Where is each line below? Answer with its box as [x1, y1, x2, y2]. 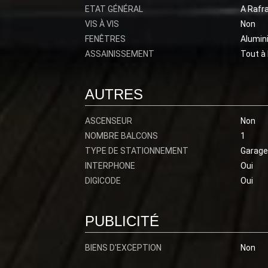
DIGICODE [85, 176, 121, 185]
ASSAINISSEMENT [85, 49, 154, 59]
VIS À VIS [85, 19, 119, 29]
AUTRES [85, 86, 143, 102]
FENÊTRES [85, 34, 126, 44]
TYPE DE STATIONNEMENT [85, 146, 188, 156]
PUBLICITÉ [85, 213, 159, 229]
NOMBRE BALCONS [85, 131, 158, 141]
